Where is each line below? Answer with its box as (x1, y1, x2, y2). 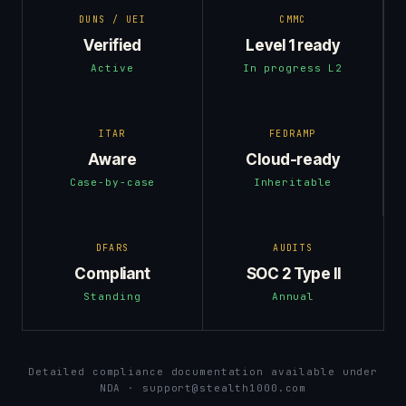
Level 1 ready (246, 36, 340, 54)
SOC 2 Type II (246, 265, 341, 283)
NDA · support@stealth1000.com (99, 382, 307, 394)
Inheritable (253, 176, 333, 188)
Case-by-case (69, 176, 156, 188)
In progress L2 (242, 62, 343, 74)
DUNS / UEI (79, 14, 146, 25)
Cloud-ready (246, 150, 340, 169)
